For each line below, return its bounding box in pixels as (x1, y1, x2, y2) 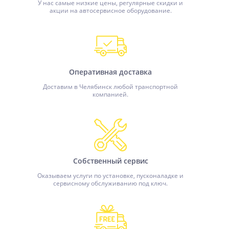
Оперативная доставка (69, 67, 152, 77)
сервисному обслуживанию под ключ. (53, 179, 168, 188)
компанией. (93, 90, 128, 99)
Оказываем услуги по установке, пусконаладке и (37, 171, 184, 180)
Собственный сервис (73, 156, 148, 166)
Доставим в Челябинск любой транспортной (43, 82, 178, 91)
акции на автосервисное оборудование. (49, 6, 172, 15)
